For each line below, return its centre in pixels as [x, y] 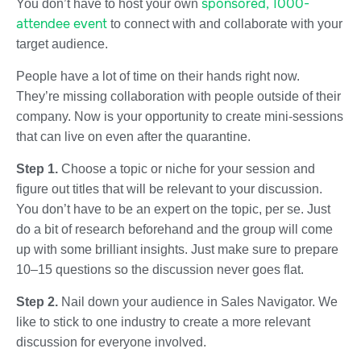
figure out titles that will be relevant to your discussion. [169, 189]
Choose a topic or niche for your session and [188, 168]
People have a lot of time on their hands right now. [158, 76]
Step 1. [39, 168]
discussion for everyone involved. [111, 342]
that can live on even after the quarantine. [133, 136]
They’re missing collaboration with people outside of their [178, 96]
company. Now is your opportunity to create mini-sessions [180, 116]
